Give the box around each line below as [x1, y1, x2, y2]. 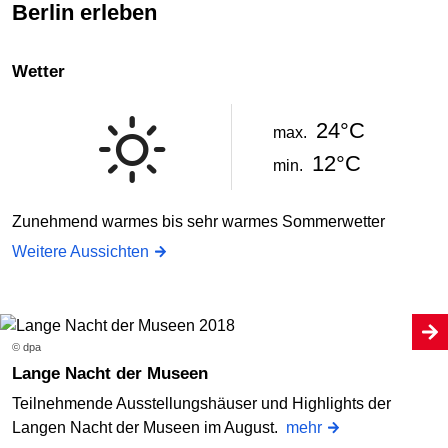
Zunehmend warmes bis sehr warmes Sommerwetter [12, 212, 385, 230]
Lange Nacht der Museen [22, 363, 208, 383]
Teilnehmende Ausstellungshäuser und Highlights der [12, 394, 391, 412]
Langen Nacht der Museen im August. [12, 418, 286, 436]
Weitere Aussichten [12, 242, 149, 260]
